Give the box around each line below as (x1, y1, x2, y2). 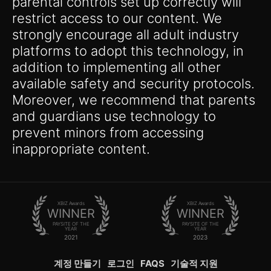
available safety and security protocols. (12, 76, 255, 92)
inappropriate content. (12, 141, 150, 157)
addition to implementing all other (12, 59, 221, 76)
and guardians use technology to (12, 108, 216, 125)
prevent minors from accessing (12, 125, 204, 141)
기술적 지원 (170, 258, 218, 270)
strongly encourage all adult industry (12, 27, 239, 43)
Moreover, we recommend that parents (12, 92, 255, 108)
